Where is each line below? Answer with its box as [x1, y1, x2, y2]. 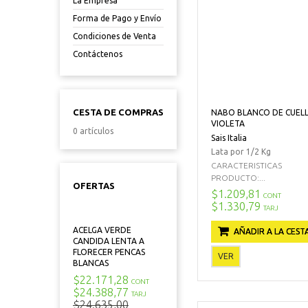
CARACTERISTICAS [211, 160, 282, 170]
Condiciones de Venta [73, 32, 156, 41]
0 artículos [73, 126, 113, 135]
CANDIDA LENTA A [73, 236, 144, 245]
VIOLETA [211, 118, 245, 128]
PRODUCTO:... [211, 173, 265, 182]
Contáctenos [73, 49, 122, 58]
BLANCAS [73, 258, 109, 267]
